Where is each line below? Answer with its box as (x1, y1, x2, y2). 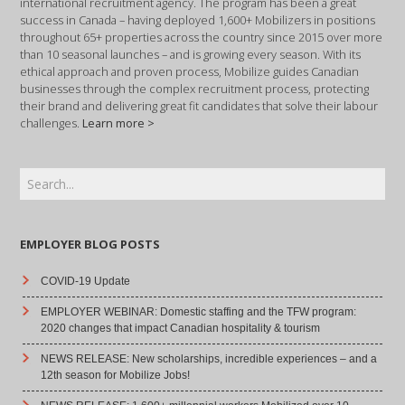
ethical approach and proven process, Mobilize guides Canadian (20, 62, 360, 80)
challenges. (20, 114, 83, 131)
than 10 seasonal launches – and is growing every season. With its (20, 45, 362, 62)
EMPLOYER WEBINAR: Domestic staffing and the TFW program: (41, 305, 357, 318)
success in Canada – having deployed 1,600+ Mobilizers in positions (20, 11, 376, 28)
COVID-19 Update (41, 274, 131, 287)
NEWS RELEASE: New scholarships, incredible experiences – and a (41, 352, 378, 365)
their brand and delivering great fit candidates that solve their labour (20, 97, 379, 114)
